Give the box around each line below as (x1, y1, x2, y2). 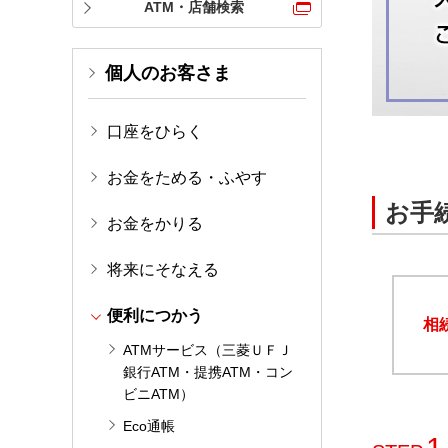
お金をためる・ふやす (107, 169, 267, 186)
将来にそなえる (107, 261, 219, 278)
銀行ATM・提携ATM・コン (123, 364, 293, 380)
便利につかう (107, 307, 203, 324)
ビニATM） (123, 386, 194, 402)
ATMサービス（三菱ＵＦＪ (123, 342, 292, 358)
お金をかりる (107, 215, 203, 232)
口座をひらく (107, 123, 203, 140)
